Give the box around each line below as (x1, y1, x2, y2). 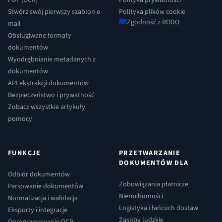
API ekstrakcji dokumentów (8, 78, 89, 88)
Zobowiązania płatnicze (119, 179, 188, 189)
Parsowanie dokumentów (8, 181, 83, 191)
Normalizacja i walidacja (8, 193, 78, 203)
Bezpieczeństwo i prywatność (8, 90, 94, 100)
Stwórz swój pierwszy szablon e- (8, 6, 102, 17)
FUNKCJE (8, 148, 41, 158)
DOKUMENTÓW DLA (119, 158, 189, 168)
